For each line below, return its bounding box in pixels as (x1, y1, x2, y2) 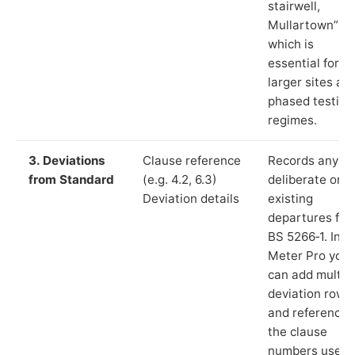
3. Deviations (29, 152, 105, 168)
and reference (268, 304, 348, 320)
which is (268, 36, 314, 52)
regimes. (268, 112, 317, 128)
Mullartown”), (268, 17, 346, 32)
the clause (268, 323, 327, 339)
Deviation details (143, 190, 239, 206)
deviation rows (268, 285, 352, 301)
